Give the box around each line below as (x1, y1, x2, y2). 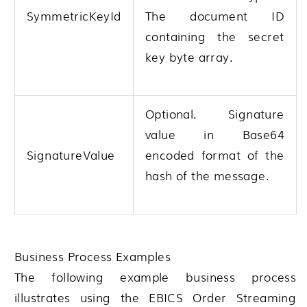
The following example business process (14, 267, 297, 285)
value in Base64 (145, 125, 284, 143)
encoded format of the (145, 146, 284, 164)
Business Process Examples (14, 247, 171, 265)
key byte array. (145, 48, 233, 66)
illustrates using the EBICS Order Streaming (14, 288, 297, 306)
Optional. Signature (145, 105, 284, 123)
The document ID (145, 7, 284, 25)
